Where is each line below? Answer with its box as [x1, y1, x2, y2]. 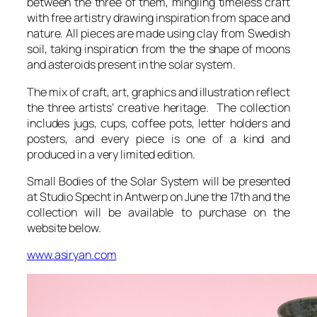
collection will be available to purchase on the [27, 204, 290, 220]
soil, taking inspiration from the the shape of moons [27, 41, 290, 57]
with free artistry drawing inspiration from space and [27, 10, 290, 26]
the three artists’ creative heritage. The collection [27, 99, 290, 115]
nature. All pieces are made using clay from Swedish [27, 25, 290, 42]
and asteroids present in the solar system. [27, 57, 236, 73]
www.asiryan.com [27, 247, 117, 263]
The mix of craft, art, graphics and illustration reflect [27, 83, 290, 100]
